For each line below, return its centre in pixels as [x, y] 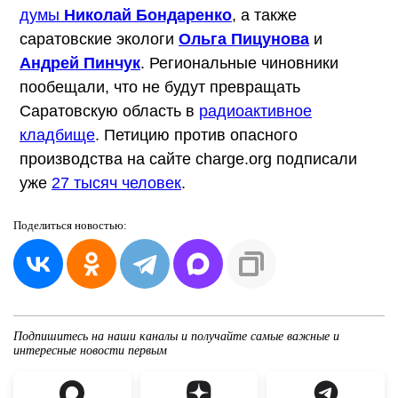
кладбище [57, 135]
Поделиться [44, 225]
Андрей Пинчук [80, 63]
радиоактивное [255, 111]
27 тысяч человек [116, 183]
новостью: [101, 225]
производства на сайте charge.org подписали [188, 159]
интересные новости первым [90, 350]
